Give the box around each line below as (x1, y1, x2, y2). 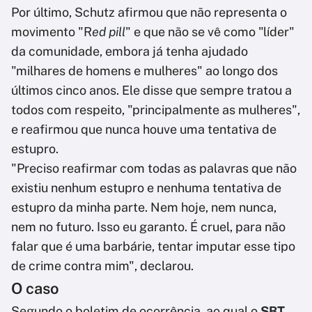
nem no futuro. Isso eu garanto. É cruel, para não (11, 219, 286, 235)
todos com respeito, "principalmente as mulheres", (11, 102, 300, 118)
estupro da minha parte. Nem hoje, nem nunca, (11, 200, 276, 215)
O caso (11, 279, 59, 298)
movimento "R (11, 24, 92, 40)
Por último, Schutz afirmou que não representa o (11, 5, 287, 20)
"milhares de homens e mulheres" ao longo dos (11, 63, 278, 79)
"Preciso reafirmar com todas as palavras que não (11, 161, 297, 176)
